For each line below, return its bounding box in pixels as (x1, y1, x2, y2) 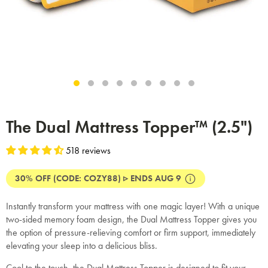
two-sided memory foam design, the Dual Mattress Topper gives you (6, 213, 257, 226)
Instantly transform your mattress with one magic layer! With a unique (6, 200, 260, 212)
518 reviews (66, 144, 111, 157)
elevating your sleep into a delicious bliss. (6, 239, 160, 252)
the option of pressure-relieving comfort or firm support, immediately (6, 226, 255, 239)
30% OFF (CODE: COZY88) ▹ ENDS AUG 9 (15, 172, 181, 184)
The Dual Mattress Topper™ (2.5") (6, 116, 252, 138)
